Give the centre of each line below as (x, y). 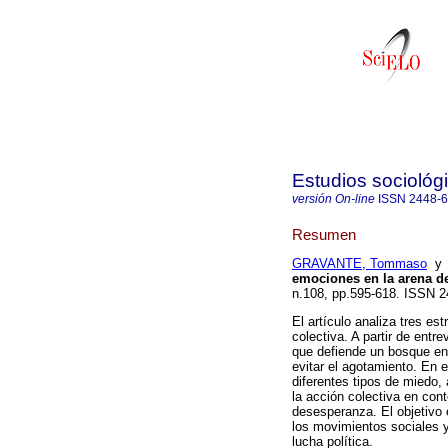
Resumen (324, 234)
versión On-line (333, 199)
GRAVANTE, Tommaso (359, 264)
